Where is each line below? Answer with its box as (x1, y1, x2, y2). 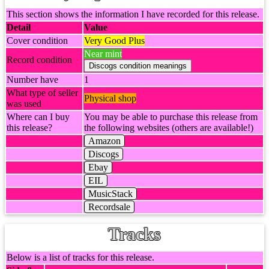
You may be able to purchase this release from (84, 112, 258, 122)
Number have (7, 74, 58, 85)
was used (7, 98, 41, 109)
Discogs (88, 149, 119, 159)
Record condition (7, 55, 72, 65)
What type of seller (7, 88, 78, 98)
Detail (7, 22, 31, 32)
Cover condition (7, 35, 68, 46)
